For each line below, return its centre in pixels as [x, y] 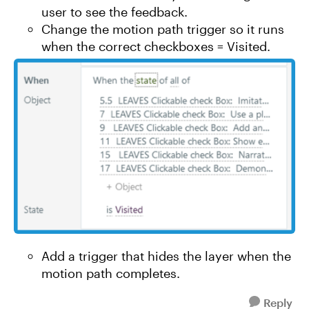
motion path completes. [112, 273]
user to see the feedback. [116, 12]
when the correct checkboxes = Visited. [158, 46]
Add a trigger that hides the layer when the [166, 256]
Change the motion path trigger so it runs [163, 29]
